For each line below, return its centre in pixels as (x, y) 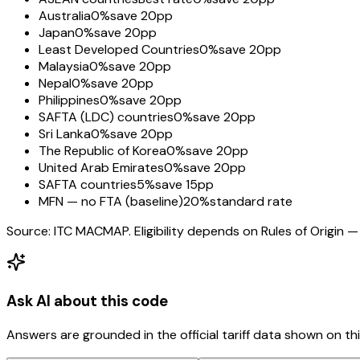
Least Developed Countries (119, 50)
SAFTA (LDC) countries (106, 117)
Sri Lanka (65, 134)
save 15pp (184, 185)
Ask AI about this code (87, 301)
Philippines (69, 100)
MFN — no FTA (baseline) (111, 202)
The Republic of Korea (102, 151)
